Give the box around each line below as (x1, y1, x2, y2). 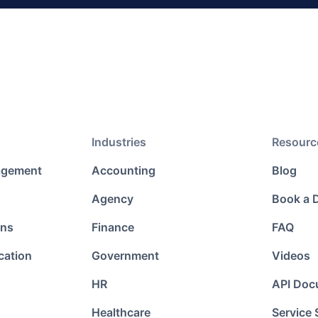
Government (91, 248, 159, 263)
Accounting (91, 163, 155, 177)
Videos (272, 248, 311, 263)
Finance (91, 220, 134, 234)
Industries (91, 135, 146, 149)
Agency (91, 192, 133, 206)
